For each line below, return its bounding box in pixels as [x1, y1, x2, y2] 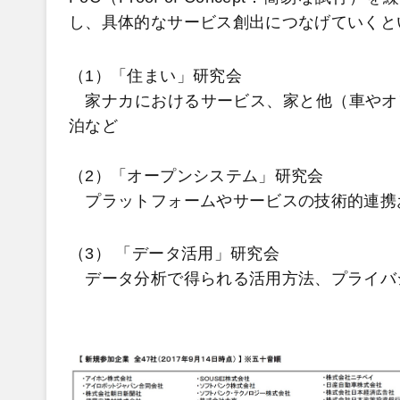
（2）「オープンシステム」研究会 [69, 166, 324, 185]
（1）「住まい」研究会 [69, 66, 242, 85]
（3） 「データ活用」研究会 [69, 245, 280, 263]
